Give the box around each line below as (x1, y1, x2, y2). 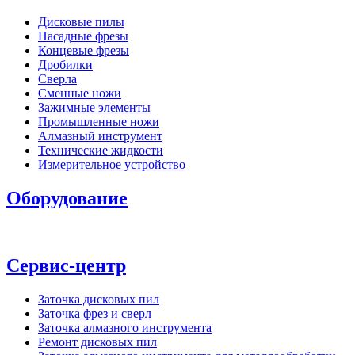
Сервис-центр (6, 254, 126, 276)
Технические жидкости (38, 143, 163, 158)
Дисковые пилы (38, 15, 124, 29)
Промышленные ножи (38, 115, 159, 129)
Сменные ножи (38, 86, 121, 101)
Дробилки (38, 58, 93, 72)
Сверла (38, 72, 77, 86)
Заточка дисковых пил (38, 292, 159, 306)
